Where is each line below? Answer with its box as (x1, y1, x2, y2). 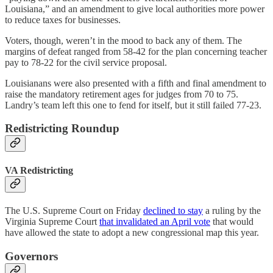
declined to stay (143, 205, 203, 216)
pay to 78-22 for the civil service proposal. (5, 57, 167, 68)
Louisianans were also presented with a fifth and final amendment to (5, 77, 266, 88)
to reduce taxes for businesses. (5, 14, 121, 25)
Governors (5, 249, 58, 263)
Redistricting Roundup (5, 122, 119, 135)
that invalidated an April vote (99, 216, 210, 227)
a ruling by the (203, 205, 261, 216)
